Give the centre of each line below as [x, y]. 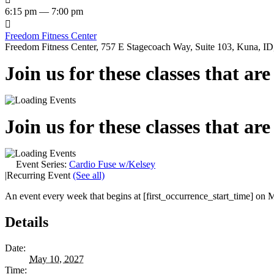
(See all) [89, 175]
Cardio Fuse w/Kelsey [112, 164]
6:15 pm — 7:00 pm [44, 11]
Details [27, 222]
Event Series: [43, 164]
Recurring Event [40, 175]
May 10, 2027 [57, 259]
